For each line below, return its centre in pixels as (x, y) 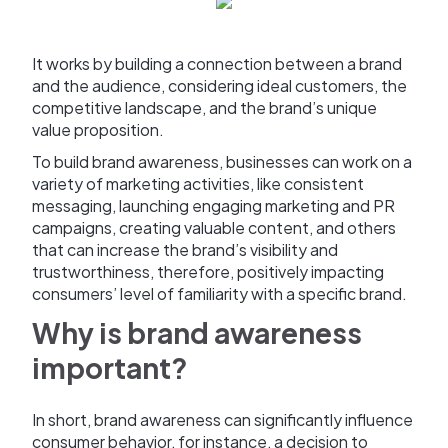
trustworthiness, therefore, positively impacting (208, 272)
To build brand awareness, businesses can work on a (222, 162)
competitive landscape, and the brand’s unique (204, 108)
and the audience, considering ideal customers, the (219, 86)
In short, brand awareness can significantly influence (222, 420)
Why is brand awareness (197, 333)
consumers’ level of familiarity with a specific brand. (219, 294)
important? (110, 368)
